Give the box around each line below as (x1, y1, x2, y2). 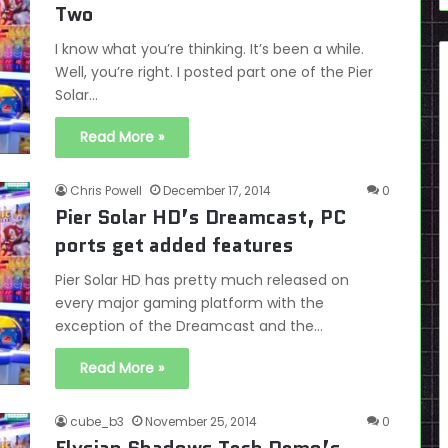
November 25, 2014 (145, 413, 257, 430)
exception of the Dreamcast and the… (55, 316, 323, 336)
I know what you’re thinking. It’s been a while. (55, 39, 364, 59)
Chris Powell (70, 182, 142, 199)
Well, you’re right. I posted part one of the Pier (55, 62, 373, 82)
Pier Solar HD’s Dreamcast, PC (55, 203, 347, 231)
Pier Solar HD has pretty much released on (55, 270, 349, 290)
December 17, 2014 (163, 182, 271, 199)
